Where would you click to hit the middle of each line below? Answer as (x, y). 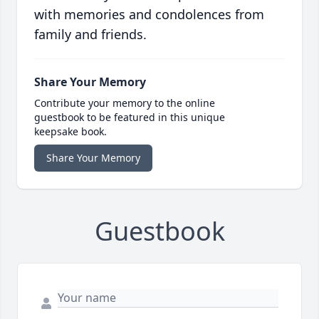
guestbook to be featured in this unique (130, 117)
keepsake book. (70, 132)
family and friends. (90, 35)
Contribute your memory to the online (125, 103)
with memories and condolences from (149, 15)
